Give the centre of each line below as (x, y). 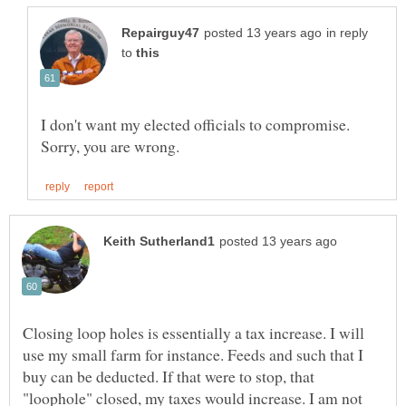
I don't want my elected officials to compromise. (195, 125)
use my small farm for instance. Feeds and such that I (193, 355)
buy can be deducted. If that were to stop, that (169, 377)
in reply (347, 34)
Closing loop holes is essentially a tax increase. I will (193, 333)
